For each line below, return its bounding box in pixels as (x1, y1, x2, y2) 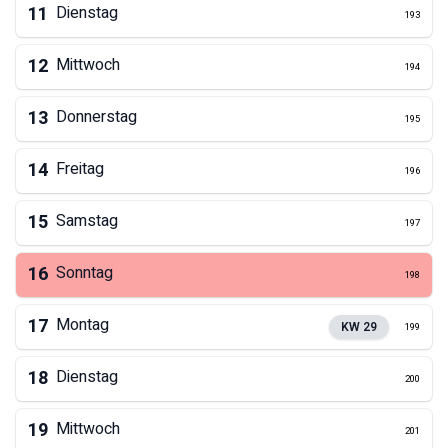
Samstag (56, 209, 118, 233)
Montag (56, 313, 109, 337)
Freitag (56, 157, 104, 181)
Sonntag (56, 261, 113, 285)
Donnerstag (56, 105, 137, 129)
